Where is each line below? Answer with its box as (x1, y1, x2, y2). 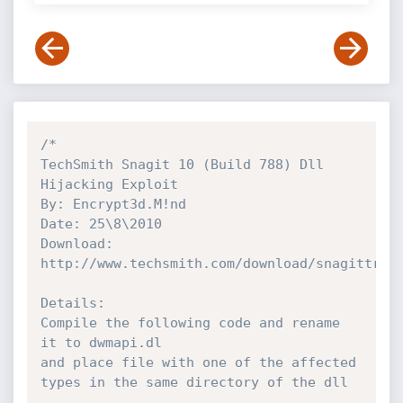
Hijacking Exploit (40, 176, 178, 193)
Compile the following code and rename (40, 315, 340, 331)
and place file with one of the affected (40, 354, 356, 371)
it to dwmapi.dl (40, 335, 162, 351)
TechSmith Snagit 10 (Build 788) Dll (40, 157, 324, 173)
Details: (40, 295, 105, 311)
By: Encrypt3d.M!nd (40, 196, 186, 212)
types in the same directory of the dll (40, 374, 348, 390)
